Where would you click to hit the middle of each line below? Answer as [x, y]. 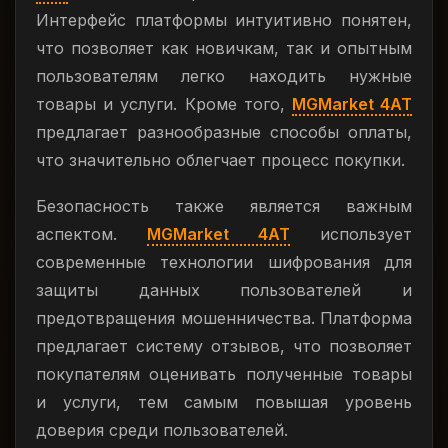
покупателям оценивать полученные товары [224, 374]
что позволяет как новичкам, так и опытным [224, 48]
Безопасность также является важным [224, 206]
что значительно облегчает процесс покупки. [220, 160]
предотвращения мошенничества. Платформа [224, 318]
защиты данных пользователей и [224, 290]
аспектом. [91, 234]
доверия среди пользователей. [162, 430]
